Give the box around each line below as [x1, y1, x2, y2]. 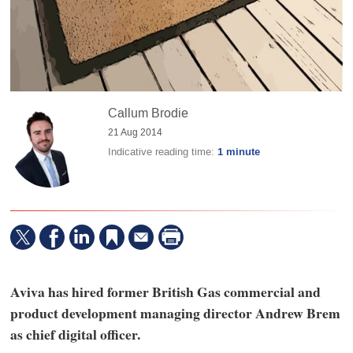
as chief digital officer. [9, 323, 140, 344]
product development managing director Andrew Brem [9, 302, 340, 323]
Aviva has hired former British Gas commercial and [9, 281, 321, 302]
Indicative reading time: [108, 145, 218, 159]
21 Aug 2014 [108, 126, 163, 139]
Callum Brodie [108, 105, 189, 122]
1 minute [217, 145, 261, 160]
